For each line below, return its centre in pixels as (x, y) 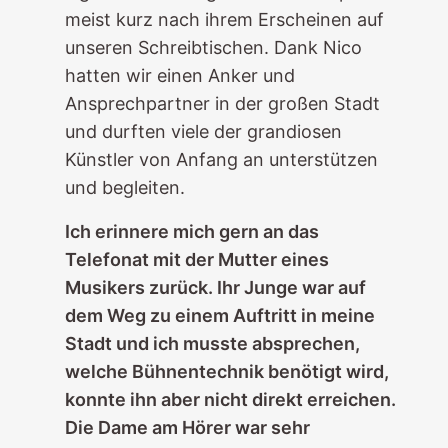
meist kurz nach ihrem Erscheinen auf (224, 19)
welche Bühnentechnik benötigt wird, (226, 371)
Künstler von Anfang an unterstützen (221, 159)
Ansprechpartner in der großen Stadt (222, 103)
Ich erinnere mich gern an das (191, 231)
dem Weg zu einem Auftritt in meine (219, 315)
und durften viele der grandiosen (203, 131)
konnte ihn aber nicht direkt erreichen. (230, 399)
